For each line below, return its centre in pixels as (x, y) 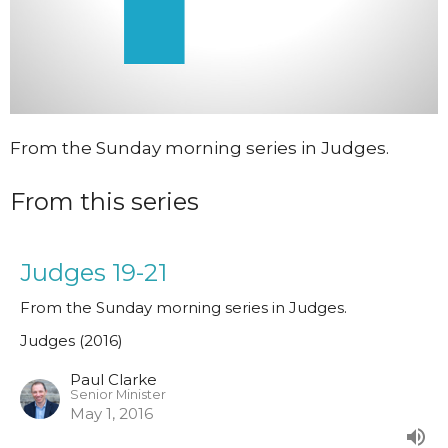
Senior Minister (118, 395)
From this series (104, 201)
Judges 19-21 (93, 273)
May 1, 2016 (111, 414)
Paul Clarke (113, 380)
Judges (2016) (71, 341)
